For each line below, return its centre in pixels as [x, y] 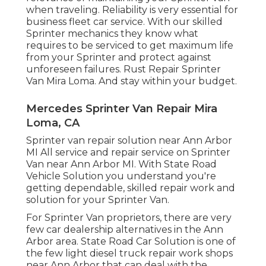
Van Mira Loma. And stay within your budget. [132, 81]
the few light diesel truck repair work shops [129, 254]
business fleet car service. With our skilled [124, 22]
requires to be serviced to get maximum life [130, 46]
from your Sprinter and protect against [119, 58]
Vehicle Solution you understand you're [121, 176]
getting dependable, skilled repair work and [131, 188]
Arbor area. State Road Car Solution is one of [131, 242]
